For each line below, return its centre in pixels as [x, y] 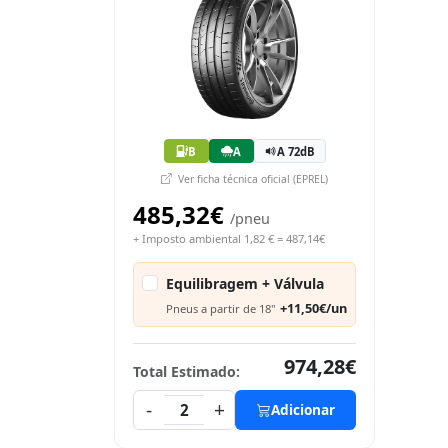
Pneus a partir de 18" [221, 308]
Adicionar [302, 409]
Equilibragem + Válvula [245, 283]
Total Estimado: [186, 371]
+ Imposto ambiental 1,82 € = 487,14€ [229, 238]
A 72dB [295, 151]
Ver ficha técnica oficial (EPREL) [251, 179]
